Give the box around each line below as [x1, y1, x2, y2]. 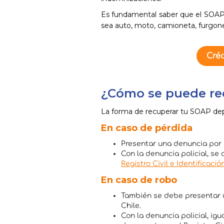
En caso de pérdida [101, 122, 192, 133]
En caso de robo [101, 174, 177, 185]
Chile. [121, 201, 141, 209]
